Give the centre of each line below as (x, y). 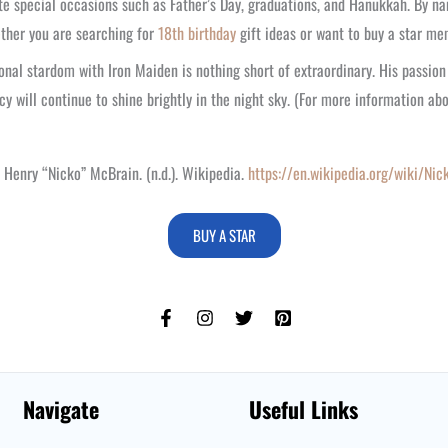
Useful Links (303, 409)
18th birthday (197, 33)
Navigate (61, 409)
